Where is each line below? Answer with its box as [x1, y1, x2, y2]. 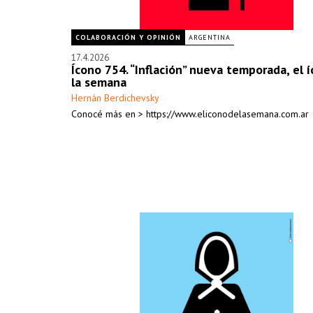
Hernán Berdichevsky [71, 92, 159, 104]
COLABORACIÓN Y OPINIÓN [75, 33, 181, 42]
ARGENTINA [189, 33, 231, 42]
